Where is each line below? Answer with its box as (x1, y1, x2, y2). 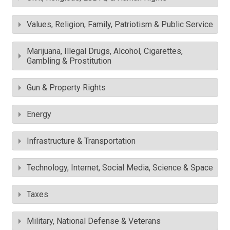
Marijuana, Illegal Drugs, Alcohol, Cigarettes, (27, 46, 183, 56)
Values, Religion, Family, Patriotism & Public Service (27, 20, 213, 30)
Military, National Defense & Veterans (27, 216, 161, 226)
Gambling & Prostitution (27, 56, 111, 66)
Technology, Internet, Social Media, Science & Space (27, 163, 213, 173)
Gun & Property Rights (27, 83, 106, 93)
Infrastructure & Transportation (27, 136, 136, 146)
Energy (27, 109, 51, 120)
